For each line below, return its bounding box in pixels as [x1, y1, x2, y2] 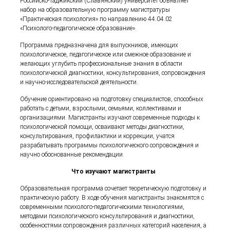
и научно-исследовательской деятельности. [20, 79, 139, 86]
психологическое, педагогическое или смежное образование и [20, 51, 191, 58]
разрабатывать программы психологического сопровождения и [20, 142, 199, 149]
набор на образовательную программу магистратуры [20, 6, 170, 13]
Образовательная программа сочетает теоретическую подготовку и [20, 185, 207, 192]
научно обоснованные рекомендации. [20, 151, 125, 158]
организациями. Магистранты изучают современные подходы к [20, 114, 200, 121]
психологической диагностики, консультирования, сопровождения [20, 69, 206, 76]
